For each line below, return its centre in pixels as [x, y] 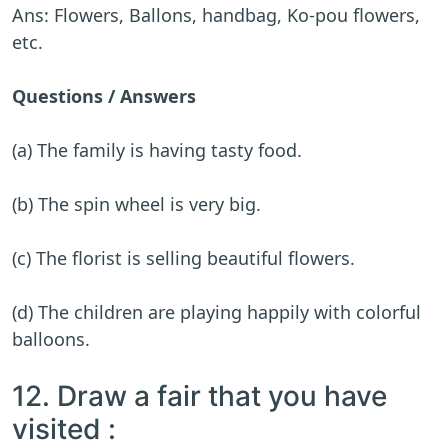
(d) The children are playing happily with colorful [216, 312]
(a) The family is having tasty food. [157, 150]
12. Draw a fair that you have [199, 396]
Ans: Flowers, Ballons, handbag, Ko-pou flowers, [216, 15]
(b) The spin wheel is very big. [139, 204]
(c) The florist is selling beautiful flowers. [183, 258]
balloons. [51, 339]
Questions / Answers [104, 96]
